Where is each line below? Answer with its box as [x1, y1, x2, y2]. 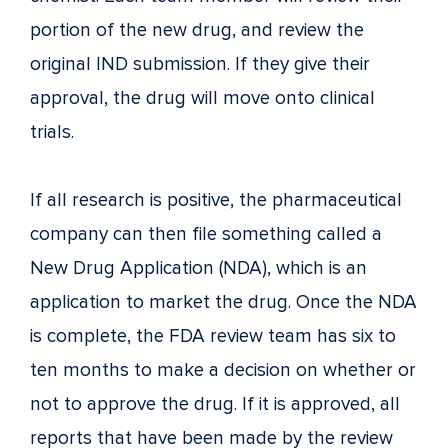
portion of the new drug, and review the [30, 18, 364, 42]
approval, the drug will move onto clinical [30, 86, 375, 110]
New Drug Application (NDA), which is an [30, 256, 367, 280]
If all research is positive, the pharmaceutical [30, 188, 402, 212]
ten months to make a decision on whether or [30, 358, 416, 382]
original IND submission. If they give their [30, 52, 370, 76]
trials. [30, 120, 74, 144]
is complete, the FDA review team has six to [30, 324, 396, 348]
